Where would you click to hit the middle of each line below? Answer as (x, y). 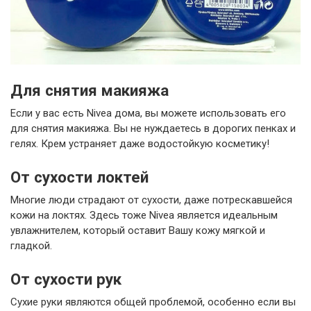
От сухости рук (66, 279)
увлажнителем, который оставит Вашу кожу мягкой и (138, 230)
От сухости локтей (79, 177)
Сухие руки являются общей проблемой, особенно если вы (153, 302)
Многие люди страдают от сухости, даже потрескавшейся (151, 200)
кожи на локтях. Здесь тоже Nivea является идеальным (144, 215)
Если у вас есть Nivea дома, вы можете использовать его (148, 113)
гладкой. (31, 245)
